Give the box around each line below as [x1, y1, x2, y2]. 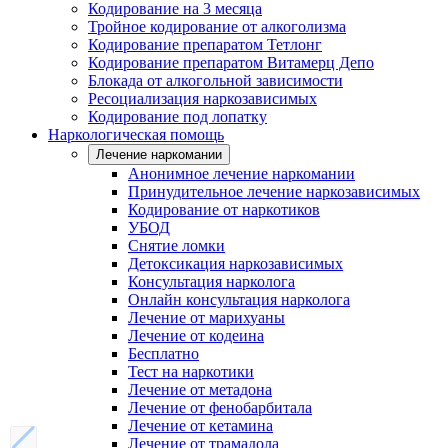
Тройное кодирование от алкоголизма [88, 18, 346, 35]
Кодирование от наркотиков [128, 201, 320, 218]
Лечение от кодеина [128, 327, 264, 344]
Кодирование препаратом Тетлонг [88, 36, 322, 53]
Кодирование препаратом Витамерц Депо [88, 54, 374, 71]
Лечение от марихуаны [128, 309, 285, 326]
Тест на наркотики [128, 363, 254, 380]
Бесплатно [128, 345, 199, 362]
